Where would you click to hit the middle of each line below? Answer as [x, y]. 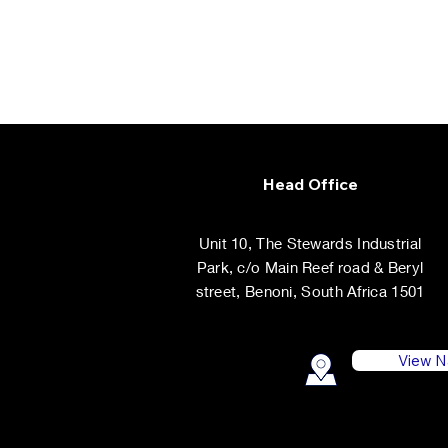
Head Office [310, 184]
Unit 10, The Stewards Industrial [310, 243]
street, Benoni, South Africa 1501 [310, 291]
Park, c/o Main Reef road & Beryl [310, 267]
